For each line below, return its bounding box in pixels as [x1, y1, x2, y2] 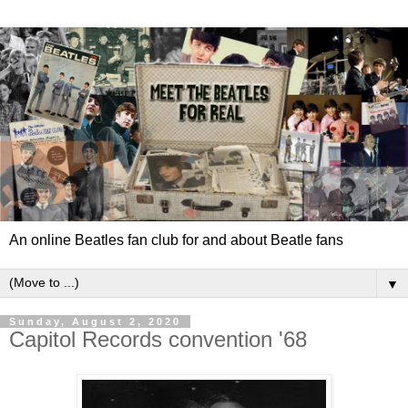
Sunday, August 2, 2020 [9, 316, 181, 328]
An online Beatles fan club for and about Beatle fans [9, 232, 343, 249]
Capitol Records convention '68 [9, 327, 307, 352]
